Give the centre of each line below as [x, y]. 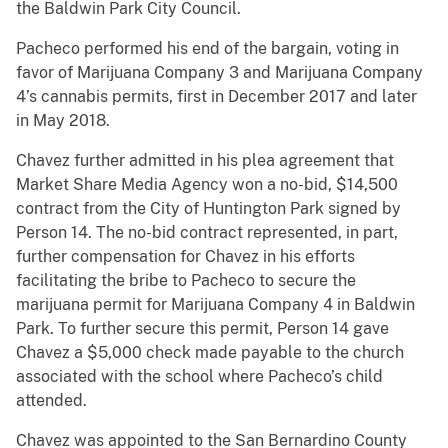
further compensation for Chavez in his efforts [185, 257]
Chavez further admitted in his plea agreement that [205, 161]
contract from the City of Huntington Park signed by [208, 209]
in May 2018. [63, 121]
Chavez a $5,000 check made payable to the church [210, 353]
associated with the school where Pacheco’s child [199, 377]
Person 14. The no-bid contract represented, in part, [207, 233]
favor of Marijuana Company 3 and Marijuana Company [219, 73]
